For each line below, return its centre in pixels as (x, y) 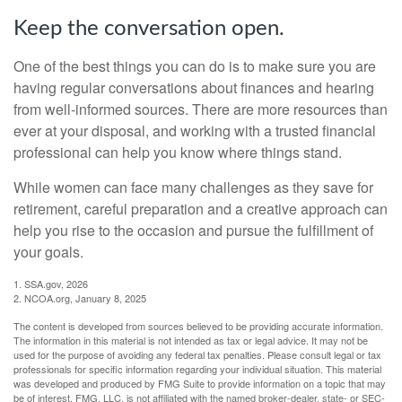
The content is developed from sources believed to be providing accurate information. (198, 325)
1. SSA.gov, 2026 (51, 283)
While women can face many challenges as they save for (193, 187)
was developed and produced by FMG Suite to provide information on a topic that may (200, 383)
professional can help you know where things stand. (178, 152)
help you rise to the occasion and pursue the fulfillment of (193, 230)
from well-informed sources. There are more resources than (201, 109)
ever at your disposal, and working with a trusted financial (195, 130)
